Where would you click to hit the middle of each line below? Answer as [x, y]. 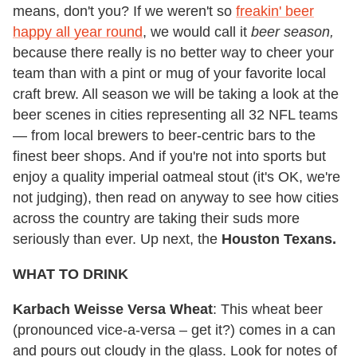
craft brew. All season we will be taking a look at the [176, 94]
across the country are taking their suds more [156, 219]
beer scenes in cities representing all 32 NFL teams [175, 115]
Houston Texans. [279, 239]
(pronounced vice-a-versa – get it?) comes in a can [174, 330]
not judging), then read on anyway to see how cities [176, 198]
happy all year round [78, 32]
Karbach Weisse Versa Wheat [113, 310]
